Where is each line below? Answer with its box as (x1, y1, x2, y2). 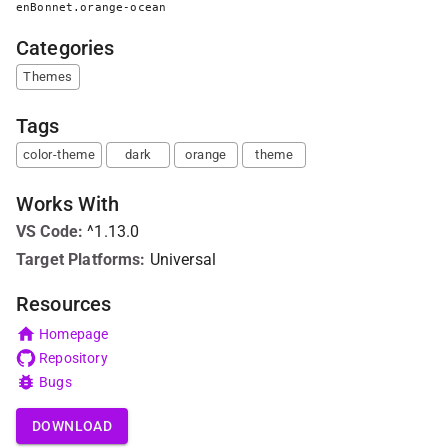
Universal (149, 250, 217, 269)
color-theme (23, 147, 96, 162)
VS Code (16, 222, 79, 241)
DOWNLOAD (32, 418, 113, 434)
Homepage (39, 326, 109, 342)
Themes (23, 69, 73, 84)
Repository (39, 350, 108, 366)
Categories (16, 36, 115, 60)
